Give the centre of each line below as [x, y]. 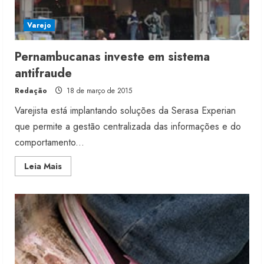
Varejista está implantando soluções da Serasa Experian [125, 111]
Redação [31, 91]
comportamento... [49, 143]
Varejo [39, 26]
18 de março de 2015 [98, 91]
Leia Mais [43, 166]
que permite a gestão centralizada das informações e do [128, 127]
